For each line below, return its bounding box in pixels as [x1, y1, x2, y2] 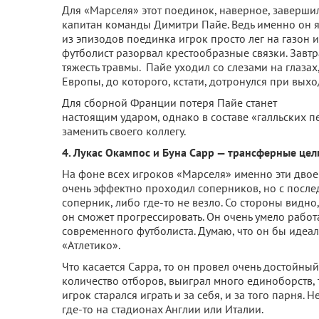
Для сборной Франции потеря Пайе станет [62, 95, 277, 110]
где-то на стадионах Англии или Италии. [62, 301, 263, 316]
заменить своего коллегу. [62, 123, 186, 138]
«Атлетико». [62, 237, 120, 252]
